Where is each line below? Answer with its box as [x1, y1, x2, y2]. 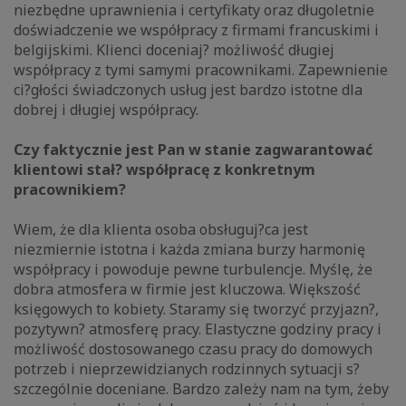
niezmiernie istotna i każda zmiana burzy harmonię [14, 239, 365, 260]
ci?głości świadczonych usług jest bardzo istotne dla [14, 80, 362, 101]
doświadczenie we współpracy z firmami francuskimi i [14, 20, 379, 41]
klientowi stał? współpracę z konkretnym [14, 159, 315, 180]
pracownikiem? [14, 179, 126, 200]
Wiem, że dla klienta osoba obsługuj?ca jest [14, 219, 308, 240]
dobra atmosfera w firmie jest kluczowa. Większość [14, 279, 361, 300]
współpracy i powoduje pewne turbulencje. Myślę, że [14, 259, 372, 280]
